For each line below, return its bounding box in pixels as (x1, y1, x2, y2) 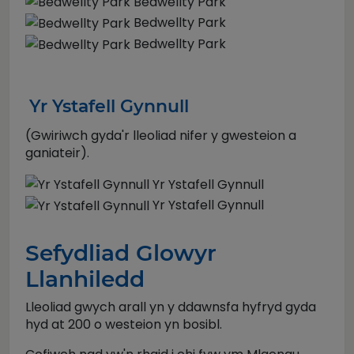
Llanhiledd (25, 265, 145, 292)
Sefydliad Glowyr (25, 239, 217, 266)
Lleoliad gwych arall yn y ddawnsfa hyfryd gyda (25, 297, 316, 316)
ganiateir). (25, 143, 89, 162)
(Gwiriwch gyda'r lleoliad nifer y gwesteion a (25, 126, 296, 145)
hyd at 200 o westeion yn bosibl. (25, 314, 222, 333)
